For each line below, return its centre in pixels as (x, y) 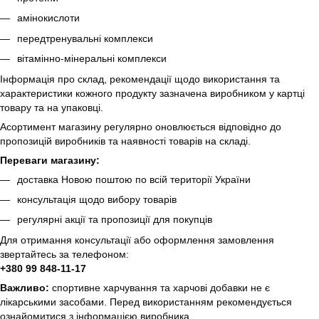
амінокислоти (48, 18)
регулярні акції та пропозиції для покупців (115, 220)
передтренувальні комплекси (85, 38)
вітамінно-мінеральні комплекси (92, 59)
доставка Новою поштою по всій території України (134, 179)
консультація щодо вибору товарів (97, 199)
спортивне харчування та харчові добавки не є (159, 287)
